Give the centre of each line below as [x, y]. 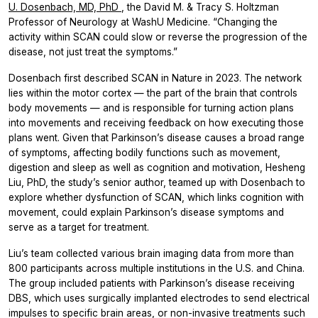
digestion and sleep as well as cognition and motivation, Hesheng [157, 167]
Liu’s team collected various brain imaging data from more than [151, 253]
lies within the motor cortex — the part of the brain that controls [153, 93]
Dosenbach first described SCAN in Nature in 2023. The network [155, 78]
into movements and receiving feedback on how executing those [156, 122]
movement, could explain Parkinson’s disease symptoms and [146, 212]
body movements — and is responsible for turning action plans [151, 108]
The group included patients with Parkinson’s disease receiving [152, 283]
